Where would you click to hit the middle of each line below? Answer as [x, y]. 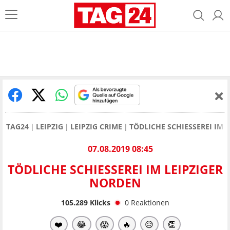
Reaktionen [150, 202]
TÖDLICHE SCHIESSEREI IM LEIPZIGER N [115, 170]
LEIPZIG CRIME [96, 127]
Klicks [99, 202]
